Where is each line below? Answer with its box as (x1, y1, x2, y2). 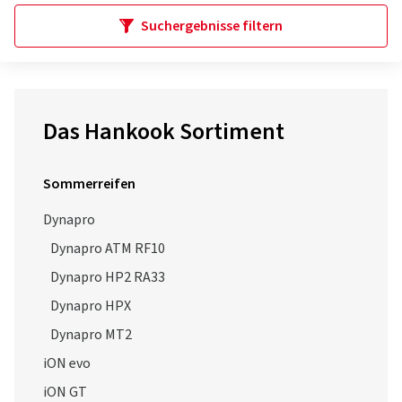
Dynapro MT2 (50, 325, 132, 345)
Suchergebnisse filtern (141, 16, 283, 36)
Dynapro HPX (50, 296, 131, 316)
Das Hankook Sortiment (43, 115, 284, 148)
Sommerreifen (43, 174, 135, 194)
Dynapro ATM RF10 (50, 239, 165, 258)
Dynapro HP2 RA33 (50, 267, 165, 287)
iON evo (43, 354, 91, 373)
